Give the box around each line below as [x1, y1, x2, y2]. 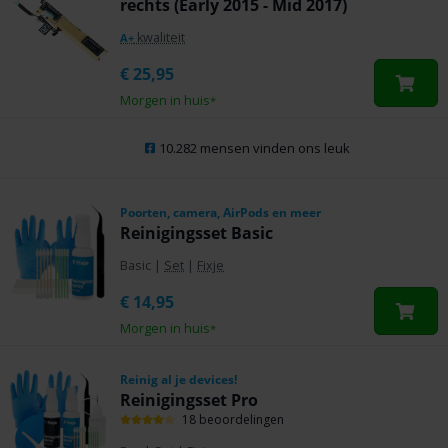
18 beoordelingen [182, 410, 284, 428]
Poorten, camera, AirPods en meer [120, 203, 321, 221]
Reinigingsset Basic [120, 221, 273, 244]
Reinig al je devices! [120, 370, 237, 388]
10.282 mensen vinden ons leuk [133, 138, 327, 157]
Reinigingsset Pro [120, 388, 258, 411]
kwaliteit [134, 28, 185, 46]
